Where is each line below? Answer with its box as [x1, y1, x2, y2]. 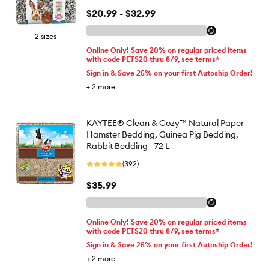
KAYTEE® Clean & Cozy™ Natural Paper [86, 118, 244, 128]
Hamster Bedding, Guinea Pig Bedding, [86, 129, 238, 140]
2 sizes [35, 32, 56, 41]
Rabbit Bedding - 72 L [86, 141, 170, 151]
